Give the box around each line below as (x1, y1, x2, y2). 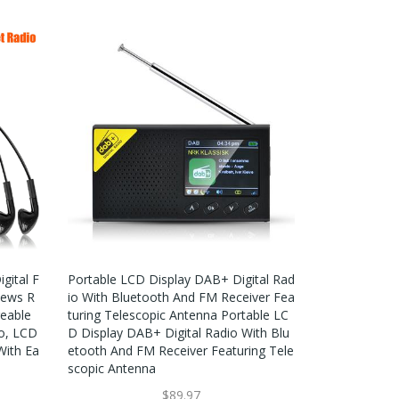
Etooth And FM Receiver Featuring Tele (67, 341, 294, 359)
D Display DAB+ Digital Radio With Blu (67, 323, 289, 341)
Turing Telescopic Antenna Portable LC (67, 305, 289, 323)
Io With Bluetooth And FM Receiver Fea (67, 288, 295, 305)
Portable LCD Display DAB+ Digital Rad (67, 270, 295, 288)
